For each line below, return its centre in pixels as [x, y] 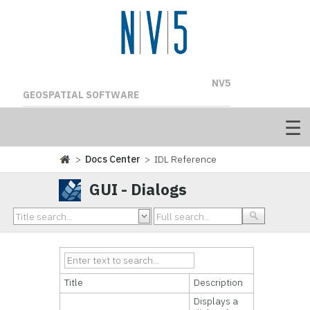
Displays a [216, 301]
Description [219, 282]
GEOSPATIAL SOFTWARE [81, 95]
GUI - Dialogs [138, 189]
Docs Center [113, 159]
